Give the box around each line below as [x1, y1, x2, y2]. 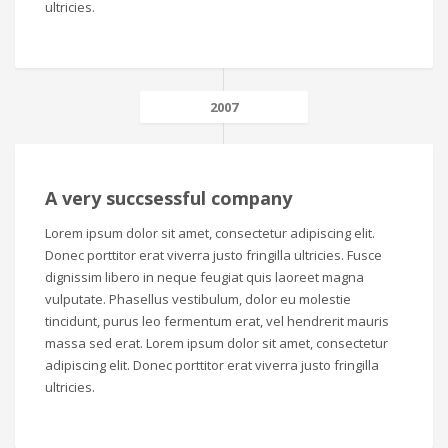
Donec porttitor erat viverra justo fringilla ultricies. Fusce [45, 245, 382, 264]
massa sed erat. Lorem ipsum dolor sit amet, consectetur [45, 333, 388, 352]
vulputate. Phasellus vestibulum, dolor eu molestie [45, 289, 351, 308]
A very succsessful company [45, 185, 292, 210]
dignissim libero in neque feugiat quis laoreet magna [45, 267, 364, 286]
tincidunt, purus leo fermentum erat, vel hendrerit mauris [45, 311, 389, 330]
